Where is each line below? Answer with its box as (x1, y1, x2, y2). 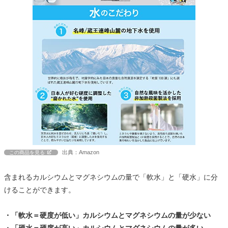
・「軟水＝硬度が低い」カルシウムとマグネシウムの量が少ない (4, 211, 211, 220)
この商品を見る (9, 150, 45, 156)
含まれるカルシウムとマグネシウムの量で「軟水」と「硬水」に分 (4, 173, 218, 182)
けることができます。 (4, 186, 75, 194)
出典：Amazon (62, 149, 99, 156)
